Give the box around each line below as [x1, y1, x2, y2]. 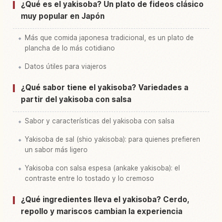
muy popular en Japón [21, 11, 105, 21]
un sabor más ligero [25, 146, 88, 154]
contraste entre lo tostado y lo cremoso [25, 174, 154, 183]
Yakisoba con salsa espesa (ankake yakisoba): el [25, 164, 180, 172]
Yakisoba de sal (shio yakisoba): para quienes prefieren [25, 135, 200, 144]
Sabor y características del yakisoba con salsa [25, 117, 174, 125]
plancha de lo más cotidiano [25, 44, 115, 53]
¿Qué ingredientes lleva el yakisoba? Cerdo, [21, 195, 190, 205]
